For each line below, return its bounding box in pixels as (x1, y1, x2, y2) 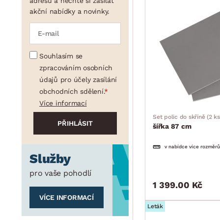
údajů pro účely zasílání (39, 76, 117, 83)
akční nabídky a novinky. (29, 7, 110, 15)
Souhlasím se (39, 52, 82, 60)
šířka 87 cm (153, 122, 192, 130)
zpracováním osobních (39, 64, 112, 72)
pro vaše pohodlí (29, 168, 91, 178)
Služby (29, 151, 71, 166)
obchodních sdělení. (39, 87, 105, 95)
